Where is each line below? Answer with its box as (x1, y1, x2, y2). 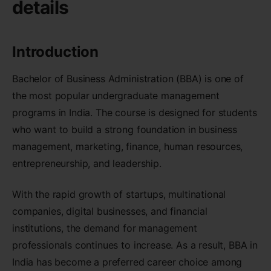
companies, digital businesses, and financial (12, 204, 207, 217)
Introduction (12, 43, 99, 61)
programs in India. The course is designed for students (12, 106, 257, 119)
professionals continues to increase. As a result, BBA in (12, 238, 258, 251)
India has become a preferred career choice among (12, 255, 243, 268)
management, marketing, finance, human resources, (12, 140, 243, 153)
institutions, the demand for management (12, 221, 197, 234)
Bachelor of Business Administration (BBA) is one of (12, 73, 244, 85)
